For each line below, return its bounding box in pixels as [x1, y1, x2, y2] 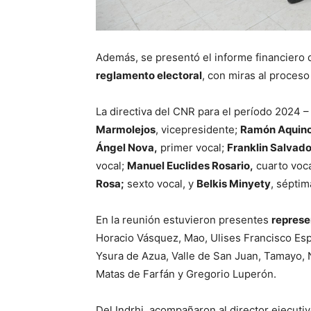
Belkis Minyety [196, 177, 271, 191]
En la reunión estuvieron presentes [96, 213, 271, 227]
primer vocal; [158, 141, 227, 155]
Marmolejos [96, 123, 155, 137]
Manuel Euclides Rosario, [127, 159, 253, 173]
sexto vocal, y [124, 177, 196, 191]
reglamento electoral [96, 69, 202, 83]
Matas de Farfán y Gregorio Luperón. [96, 267, 276, 281]
